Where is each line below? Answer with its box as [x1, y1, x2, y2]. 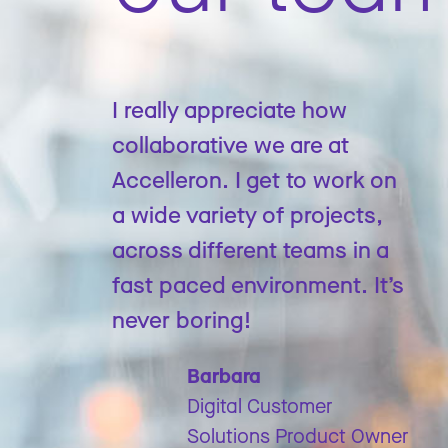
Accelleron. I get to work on [112, 165, 397, 193]
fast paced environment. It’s [112, 270, 404, 298]
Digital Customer [187, 393, 333, 418]
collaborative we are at [112, 130, 349, 158]
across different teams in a [112, 235, 389, 263]
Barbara [187, 363, 261, 388]
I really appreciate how [112, 95, 347, 123]
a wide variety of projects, [112, 200, 383, 228]
